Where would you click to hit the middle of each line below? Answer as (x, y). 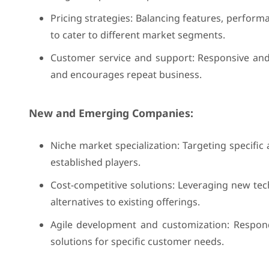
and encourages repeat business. (126, 74)
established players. (95, 162)
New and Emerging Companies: (111, 113)
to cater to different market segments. (138, 35)
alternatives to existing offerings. (125, 202)
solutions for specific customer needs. (137, 241)
